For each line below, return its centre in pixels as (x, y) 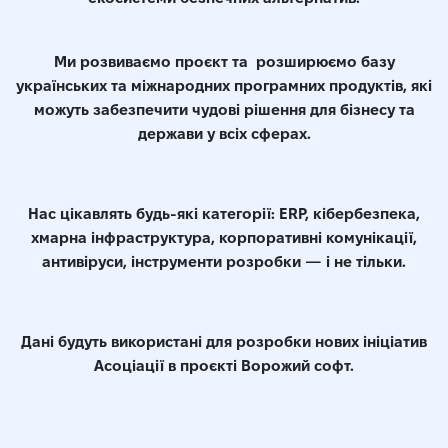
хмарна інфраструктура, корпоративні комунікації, (224, 238)
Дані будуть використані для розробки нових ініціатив (224, 342)
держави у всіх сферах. (224, 134)
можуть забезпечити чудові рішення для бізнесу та (224, 110)
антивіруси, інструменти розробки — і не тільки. (224, 262)
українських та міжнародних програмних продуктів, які (224, 86)
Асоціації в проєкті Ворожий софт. (224, 366)
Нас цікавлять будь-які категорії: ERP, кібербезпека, (224, 214)
